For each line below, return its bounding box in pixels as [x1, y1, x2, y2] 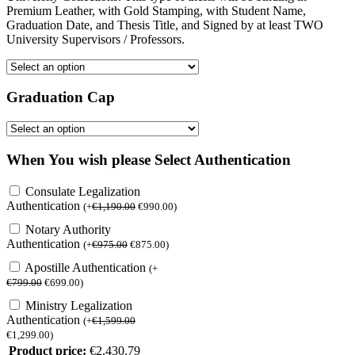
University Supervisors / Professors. [6, 32, 185, 46]
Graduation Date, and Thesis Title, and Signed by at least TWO [6, 17, 323, 32]
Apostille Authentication [25, 261, 149, 275]
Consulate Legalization [25, 185, 140, 199]
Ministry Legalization [25, 299, 132, 313]
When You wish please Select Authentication [6, 151, 291, 168]
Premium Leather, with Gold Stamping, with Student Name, [6, 3, 306, 17]
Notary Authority [25, 223, 111, 237]
